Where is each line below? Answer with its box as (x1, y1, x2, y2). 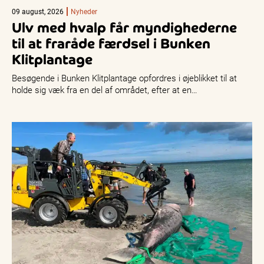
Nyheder (71, 6, 97, 16)
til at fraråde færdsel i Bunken (12, 35, 210, 53)
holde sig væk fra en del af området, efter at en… (12, 84, 197, 96)
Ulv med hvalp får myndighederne (12, 19, 237, 37)
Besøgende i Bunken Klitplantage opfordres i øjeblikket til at (12, 72, 237, 84)
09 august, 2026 (12, 6, 64, 16)
